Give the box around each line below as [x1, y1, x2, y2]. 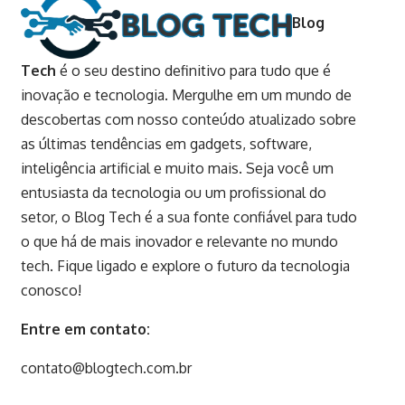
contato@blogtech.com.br [20, 358, 192, 377]
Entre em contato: [20, 319, 150, 338]
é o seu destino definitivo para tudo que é [55, 61, 331, 80]
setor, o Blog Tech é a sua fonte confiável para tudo [20, 207, 357, 226]
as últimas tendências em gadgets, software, [20, 134, 312, 153]
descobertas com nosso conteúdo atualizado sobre [20, 109, 356, 128]
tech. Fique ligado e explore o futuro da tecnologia [20, 256, 350, 275]
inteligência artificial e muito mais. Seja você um [20, 158, 334, 177]
